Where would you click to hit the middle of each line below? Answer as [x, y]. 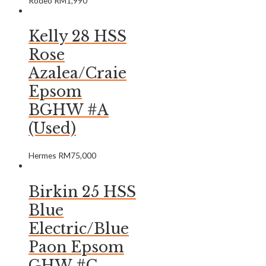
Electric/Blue [79, 229]
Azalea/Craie [77, 74]
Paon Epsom [76, 247]
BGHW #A [69, 110]
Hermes [43, 156]
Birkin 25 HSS [82, 192]
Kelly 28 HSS [77, 37]
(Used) [52, 129]
